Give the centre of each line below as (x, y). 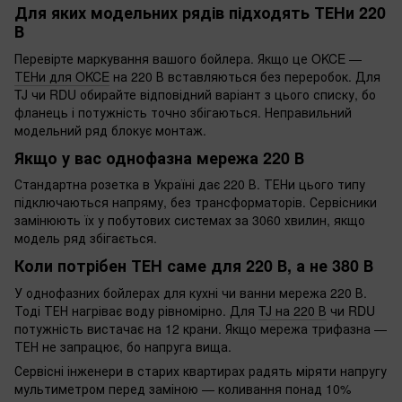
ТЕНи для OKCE (62, 76)
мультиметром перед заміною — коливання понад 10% (183, 388)
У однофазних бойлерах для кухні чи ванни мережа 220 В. (191, 292)
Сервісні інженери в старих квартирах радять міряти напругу (201, 370)
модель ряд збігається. (86, 238)
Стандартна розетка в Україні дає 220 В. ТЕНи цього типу (190, 184)
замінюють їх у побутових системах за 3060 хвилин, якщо (190, 220)
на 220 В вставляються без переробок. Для (245, 76)
